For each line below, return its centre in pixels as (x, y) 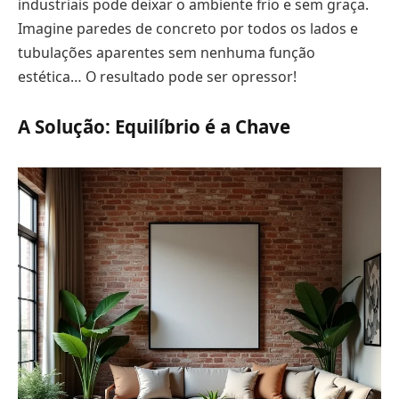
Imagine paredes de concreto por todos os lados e (188, 28)
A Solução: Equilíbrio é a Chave (154, 127)
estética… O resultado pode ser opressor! (157, 76)
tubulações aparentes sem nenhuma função (167, 52)
